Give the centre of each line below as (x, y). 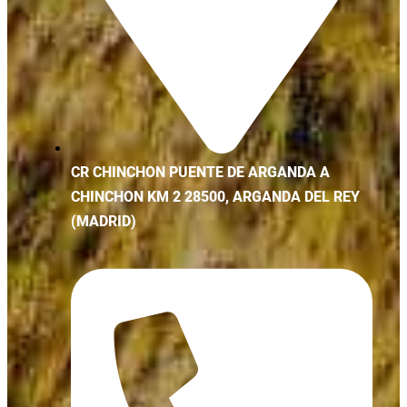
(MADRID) (104, 222)
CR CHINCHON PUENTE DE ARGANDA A (200, 173)
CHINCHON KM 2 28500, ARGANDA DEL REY (215, 198)
